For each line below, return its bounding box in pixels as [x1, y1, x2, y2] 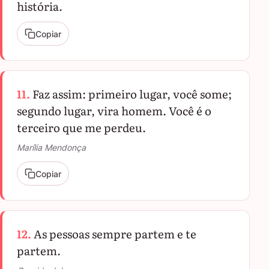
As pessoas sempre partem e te [34, 225, 196, 242]
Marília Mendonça [17, 142, 86, 153]
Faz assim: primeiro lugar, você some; [32, 85, 232, 102]
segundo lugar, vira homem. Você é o [17, 102, 211, 119]
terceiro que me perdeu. [17, 119, 146, 136]
